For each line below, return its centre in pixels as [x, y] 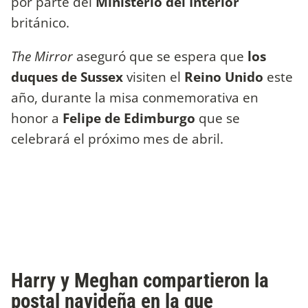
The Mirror [42, 56]
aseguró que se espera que [160, 56]
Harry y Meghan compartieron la [140, 281]
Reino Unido [224, 76]
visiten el [154, 76]
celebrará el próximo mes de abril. [119, 138]
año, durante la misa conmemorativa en [135, 97]
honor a [37, 118]
